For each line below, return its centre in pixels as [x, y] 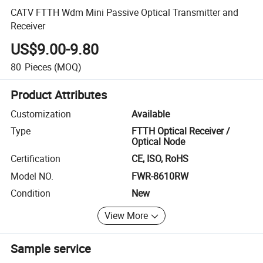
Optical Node [158, 142]
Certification [36, 159]
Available [151, 114]
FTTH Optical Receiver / [181, 131]
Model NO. [32, 176]
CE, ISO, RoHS [160, 159]
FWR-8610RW [160, 176]
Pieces [38, 67]
